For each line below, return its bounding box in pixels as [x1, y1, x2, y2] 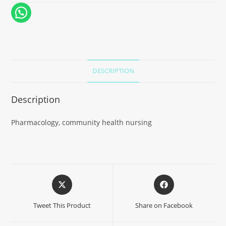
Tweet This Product [33, 200, 91, 210]
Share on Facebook [135, 200, 193, 210]
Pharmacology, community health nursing [11, 117, 152, 127]
